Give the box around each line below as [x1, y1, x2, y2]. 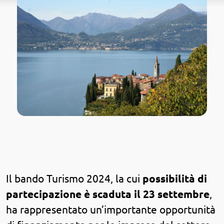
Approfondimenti [57, 121, 144, 134]
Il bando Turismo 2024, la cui [6, 172, 142, 184]
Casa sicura [56, 16, 115, 29]
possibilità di [142, 172, 207, 184]
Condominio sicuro [38, 69, 134, 82]
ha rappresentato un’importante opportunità [6, 203, 215, 215]
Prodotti [79, 95, 122, 108]
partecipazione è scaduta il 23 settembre [6, 188, 209, 200]
